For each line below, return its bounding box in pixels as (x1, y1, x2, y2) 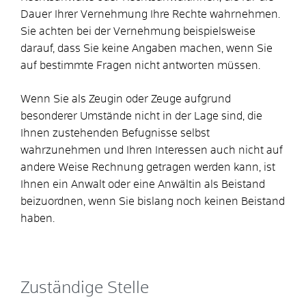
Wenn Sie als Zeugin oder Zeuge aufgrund (20, 93, 231, 105)
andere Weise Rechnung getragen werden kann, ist (20, 161, 275, 173)
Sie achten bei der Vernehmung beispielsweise (20, 25, 255, 37)
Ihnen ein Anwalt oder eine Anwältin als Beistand (20, 178, 265, 190)
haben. (20, 212, 55, 224)
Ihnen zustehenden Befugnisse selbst (20, 127, 210, 139)
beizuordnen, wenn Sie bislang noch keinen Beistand (20, 195, 285, 207)
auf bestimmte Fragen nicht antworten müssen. (20, 59, 260, 71)
